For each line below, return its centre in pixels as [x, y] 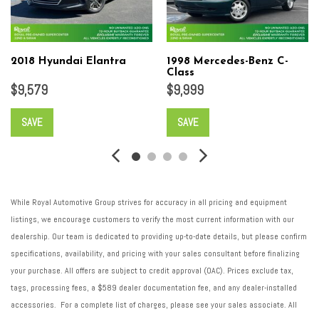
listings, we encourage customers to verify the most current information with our [152, 220]
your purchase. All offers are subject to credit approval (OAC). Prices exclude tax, [152, 271]
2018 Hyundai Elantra [68, 62]
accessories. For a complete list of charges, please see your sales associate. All [154, 305]
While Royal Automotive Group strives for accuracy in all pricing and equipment [149, 203]
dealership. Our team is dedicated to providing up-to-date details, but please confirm [159, 237]
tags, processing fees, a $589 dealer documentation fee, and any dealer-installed [154, 288]
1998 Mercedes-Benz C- [228, 62]
